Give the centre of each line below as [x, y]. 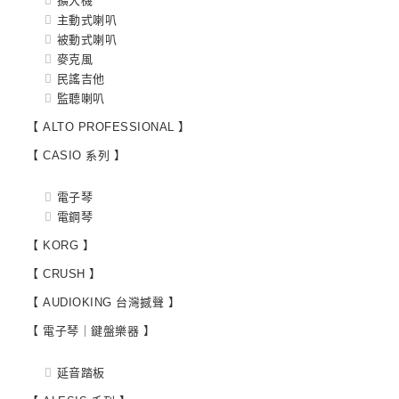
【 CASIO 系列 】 [76, 156]
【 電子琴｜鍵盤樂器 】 [91, 331]
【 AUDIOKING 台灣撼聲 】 [103, 303]
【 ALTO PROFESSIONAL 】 [109, 127]
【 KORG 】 [61, 246]
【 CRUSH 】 [64, 274]
